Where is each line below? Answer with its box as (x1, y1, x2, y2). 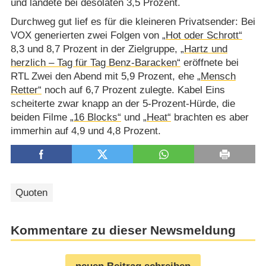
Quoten (15, 187, 48, 199)
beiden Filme (10, 111, 70, 123)
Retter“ (10, 84, 42, 96)
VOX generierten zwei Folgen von (10, 29, 162, 41)
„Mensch (197, 70, 236, 82)
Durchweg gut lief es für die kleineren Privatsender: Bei (10, 15, 255, 27)
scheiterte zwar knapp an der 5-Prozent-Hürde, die (10, 97, 235, 109)
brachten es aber (170, 111, 249, 123)
